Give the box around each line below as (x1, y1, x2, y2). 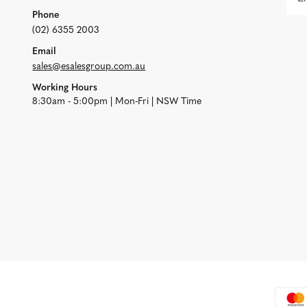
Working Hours (32, 82, 98, 93)
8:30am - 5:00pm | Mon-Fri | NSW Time (32, 96, 202, 107)
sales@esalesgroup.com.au (32, 61, 146, 72)
